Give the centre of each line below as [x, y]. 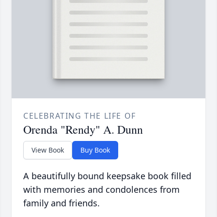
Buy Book [95, 150]
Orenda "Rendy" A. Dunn [83, 130]
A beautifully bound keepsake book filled [107, 176]
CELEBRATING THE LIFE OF [80, 116]
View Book [48, 150]
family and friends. [62, 203]
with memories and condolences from [101, 190]
